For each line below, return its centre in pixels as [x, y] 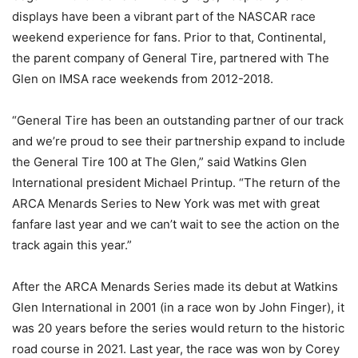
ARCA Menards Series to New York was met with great [166, 203]
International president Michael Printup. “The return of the [176, 182]
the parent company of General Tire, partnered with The [171, 58]
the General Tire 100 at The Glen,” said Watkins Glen [159, 161]
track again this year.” [72, 245]
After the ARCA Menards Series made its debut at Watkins [175, 286]
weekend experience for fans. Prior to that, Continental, [169, 37]
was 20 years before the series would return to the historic [178, 328]
